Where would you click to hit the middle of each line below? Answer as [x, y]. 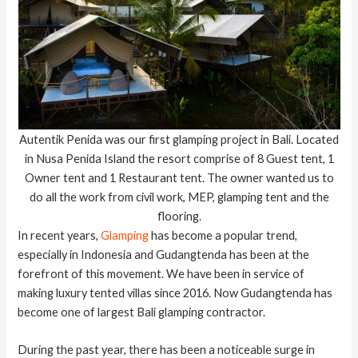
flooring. [179, 216]
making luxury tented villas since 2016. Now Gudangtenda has [175, 292]
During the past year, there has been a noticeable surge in [167, 349]
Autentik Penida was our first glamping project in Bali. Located [179, 139]
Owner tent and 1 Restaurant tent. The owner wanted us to [179, 177]
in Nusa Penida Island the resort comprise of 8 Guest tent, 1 [179, 158]
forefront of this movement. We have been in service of [161, 273]
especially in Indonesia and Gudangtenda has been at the [164, 254]
